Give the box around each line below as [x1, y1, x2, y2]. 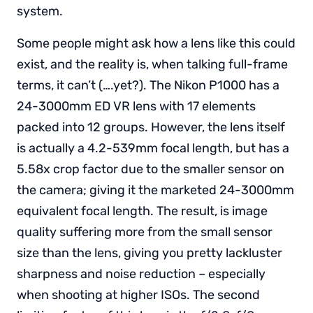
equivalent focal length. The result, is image [17, 203, 268, 219]
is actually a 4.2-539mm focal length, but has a [17, 140, 289, 156]
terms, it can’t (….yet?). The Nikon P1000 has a [17, 77, 279, 93]
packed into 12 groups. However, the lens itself [17, 119, 285, 135]
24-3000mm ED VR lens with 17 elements [17, 98, 256, 114]
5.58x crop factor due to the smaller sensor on [17, 161, 284, 177]
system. [17, 3, 63, 19]
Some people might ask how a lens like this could [17, 35, 296, 51]
